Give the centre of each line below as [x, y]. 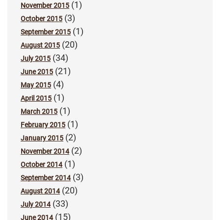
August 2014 [40, 191]
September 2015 [46, 32]
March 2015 [39, 111]
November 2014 [45, 151]
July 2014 [36, 204]
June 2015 [37, 71]
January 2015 [42, 138]
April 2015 [36, 98]
